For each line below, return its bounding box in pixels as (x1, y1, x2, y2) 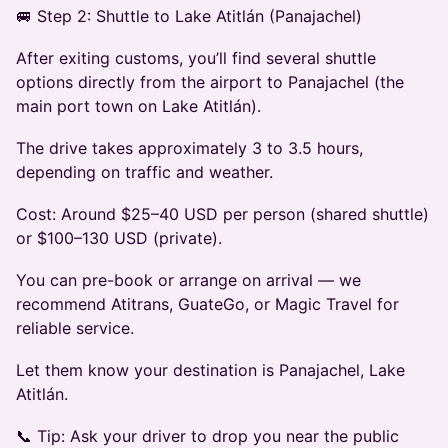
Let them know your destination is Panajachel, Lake (16, 360, 405, 381)
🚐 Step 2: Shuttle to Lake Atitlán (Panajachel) (16, 6, 362, 27)
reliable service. (16, 318, 134, 339)
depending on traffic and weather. (16, 162, 273, 183)
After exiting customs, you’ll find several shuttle (16, 48, 376, 69)
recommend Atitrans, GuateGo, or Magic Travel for (16, 294, 399, 315)
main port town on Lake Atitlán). (16, 96, 261, 117)
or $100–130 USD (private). (16, 228, 222, 249)
